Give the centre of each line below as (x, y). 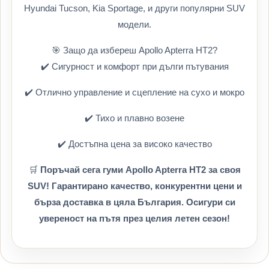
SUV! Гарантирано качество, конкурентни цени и (134, 186)
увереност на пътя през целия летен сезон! (134, 218)
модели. (134, 24)
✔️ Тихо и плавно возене (134, 118)
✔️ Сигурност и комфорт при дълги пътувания (134, 66)
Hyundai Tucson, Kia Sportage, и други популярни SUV (134, 8)
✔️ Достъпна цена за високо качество (134, 144)
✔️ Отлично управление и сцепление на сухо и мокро (134, 92)
